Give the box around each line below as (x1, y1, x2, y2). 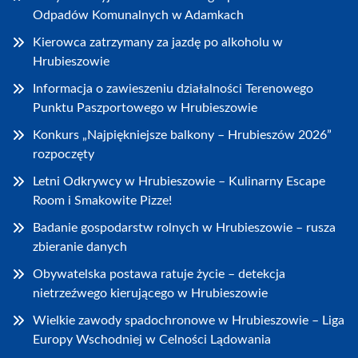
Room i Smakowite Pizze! (33, 194, 172, 208)
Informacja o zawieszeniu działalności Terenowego (33, 82, 313, 96)
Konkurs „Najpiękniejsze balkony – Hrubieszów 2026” (33, 129, 332, 142)
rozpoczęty (33, 148, 94, 161)
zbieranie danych (33, 241, 127, 254)
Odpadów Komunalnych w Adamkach (33, 9, 244, 22)
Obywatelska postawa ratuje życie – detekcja (33, 268, 285, 281)
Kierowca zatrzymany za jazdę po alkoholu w (33, 36, 283, 50)
